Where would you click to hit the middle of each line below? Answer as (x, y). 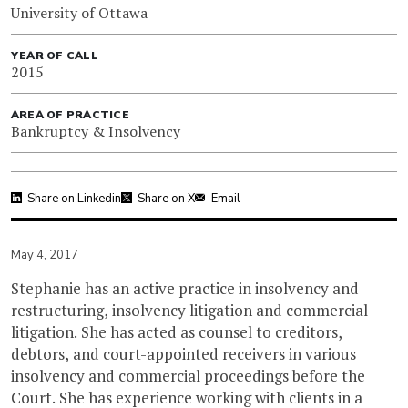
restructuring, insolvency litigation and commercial (189, 310)
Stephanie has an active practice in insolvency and (185, 288)
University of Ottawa (79, 12)
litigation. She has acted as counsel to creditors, (177, 331)
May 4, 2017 (45, 255)
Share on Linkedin (74, 198)
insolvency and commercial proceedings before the (188, 375)
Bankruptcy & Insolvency (96, 131)
